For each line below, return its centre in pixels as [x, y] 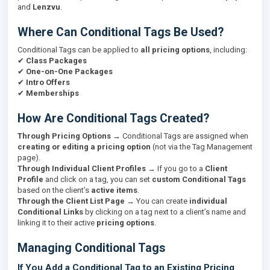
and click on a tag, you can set [98, 179]
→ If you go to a [175, 168]
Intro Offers [48, 82]
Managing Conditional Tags [91, 248]
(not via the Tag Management [202, 147]
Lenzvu [46, 7]
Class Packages [56, 61]
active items [114, 190]
